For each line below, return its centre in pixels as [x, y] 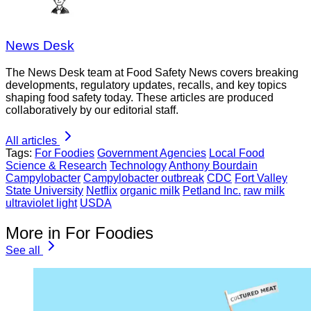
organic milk [150, 191]
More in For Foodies [79, 233]
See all [23, 250]
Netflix [102, 191]
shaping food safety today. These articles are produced [140, 98]
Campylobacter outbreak [144, 178]
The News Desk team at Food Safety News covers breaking [152, 73]
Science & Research [56, 166]
